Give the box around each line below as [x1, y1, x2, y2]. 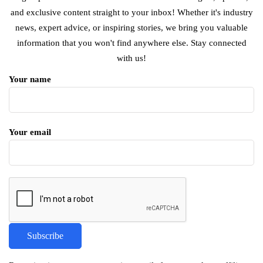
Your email [9, 127, 51, 137]
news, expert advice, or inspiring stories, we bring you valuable [15, 23, 248, 33]
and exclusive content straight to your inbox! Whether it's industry [10, 8, 253, 18]
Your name [9, 75, 51, 85]
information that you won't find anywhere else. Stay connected [16, 38, 247, 48]
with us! [117, 53, 146, 63]
